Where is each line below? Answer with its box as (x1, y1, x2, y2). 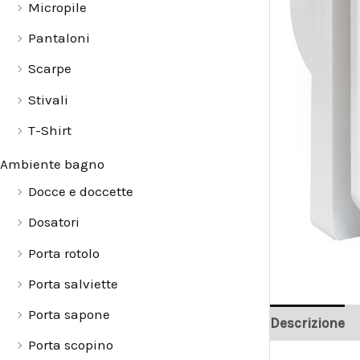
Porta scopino (28, 337, 113, 354)
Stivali (28, 91, 68, 108)
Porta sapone (28, 306, 110, 323)
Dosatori (28, 214, 80, 231)
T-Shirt (28, 121, 72, 138)
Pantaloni (28, 30, 90, 47)
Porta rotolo (28, 244, 100, 261)
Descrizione (270, 314, 345, 331)
